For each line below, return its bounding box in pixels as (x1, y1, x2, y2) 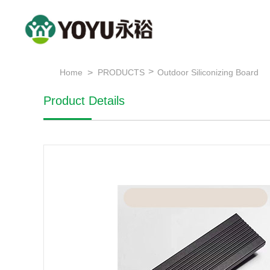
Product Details (43, 94, 125, 107)
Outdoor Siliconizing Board (157, 67, 259, 77)
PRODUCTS (98, 67, 145, 77)
